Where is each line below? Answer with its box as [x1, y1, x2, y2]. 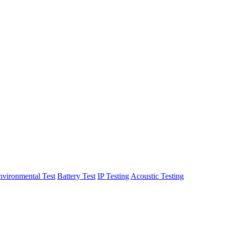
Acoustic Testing [131, 172, 184, 180]
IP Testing [97, 172, 129, 180]
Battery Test [57, 172, 95, 180]
